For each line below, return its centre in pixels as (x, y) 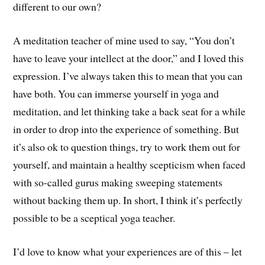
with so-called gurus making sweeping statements (118, 182)
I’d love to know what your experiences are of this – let (128, 251)
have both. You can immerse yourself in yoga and (116, 94)
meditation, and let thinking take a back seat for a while (130, 112)
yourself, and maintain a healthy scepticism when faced (130, 165)
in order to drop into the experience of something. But (126, 129)
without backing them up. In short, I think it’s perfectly (128, 200)
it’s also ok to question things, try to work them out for (127, 147)
